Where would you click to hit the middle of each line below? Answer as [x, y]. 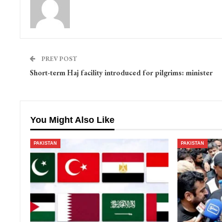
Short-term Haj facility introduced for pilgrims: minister [121, 73]
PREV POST [58, 59]
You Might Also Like [72, 120]
